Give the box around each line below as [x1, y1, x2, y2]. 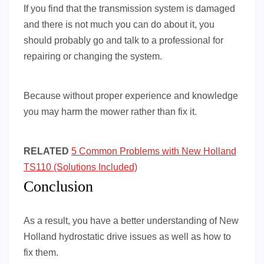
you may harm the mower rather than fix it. [24, 107, 197, 117]
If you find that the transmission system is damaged [24, 4, 235, 14]
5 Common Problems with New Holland [71, 146, 236, 157]
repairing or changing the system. [24, 51, 162, 62]
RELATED [24, 146, 69, 157]
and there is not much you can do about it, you [24, 19, 214, 30]
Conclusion [24, 178, 93, 196]
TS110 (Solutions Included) [24, 162, 137, 173]
